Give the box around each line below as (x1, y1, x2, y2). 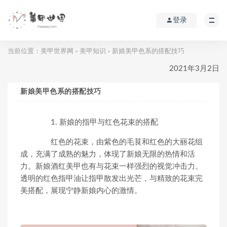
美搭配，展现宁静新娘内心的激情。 (20, 187, 142, 195)
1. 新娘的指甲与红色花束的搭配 (35, 119, 158, 126)
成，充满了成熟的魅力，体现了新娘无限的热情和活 (20, 150, 195, 158)
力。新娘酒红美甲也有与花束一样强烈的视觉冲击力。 (20, 163, 203, 170)
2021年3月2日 (169, 65, 219, 72)
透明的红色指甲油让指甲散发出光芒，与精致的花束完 (20, 175, 203, 182)
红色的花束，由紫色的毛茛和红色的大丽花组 (35, 138, 203, 146)
